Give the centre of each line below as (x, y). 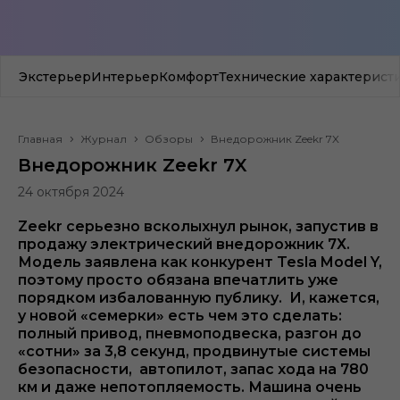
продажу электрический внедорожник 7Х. (184, 245)
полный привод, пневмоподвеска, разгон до (190, 334)
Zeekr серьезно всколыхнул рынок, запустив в (198, 227)
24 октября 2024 (71, 192)
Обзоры (169, 139)
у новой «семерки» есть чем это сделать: (180, 316)
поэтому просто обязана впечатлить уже (178, 280)
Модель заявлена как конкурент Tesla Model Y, (200, 262)
